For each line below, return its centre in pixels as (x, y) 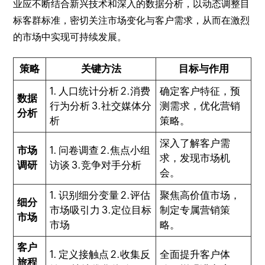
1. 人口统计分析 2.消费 (100, 91)
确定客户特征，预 (200, 91)
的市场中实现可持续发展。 (70, 37)
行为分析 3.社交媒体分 (101, 106)
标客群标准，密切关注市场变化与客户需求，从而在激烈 (132, 21)
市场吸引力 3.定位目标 (101, 210)
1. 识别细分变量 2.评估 (100, 195)
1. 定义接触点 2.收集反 (100, 255)
